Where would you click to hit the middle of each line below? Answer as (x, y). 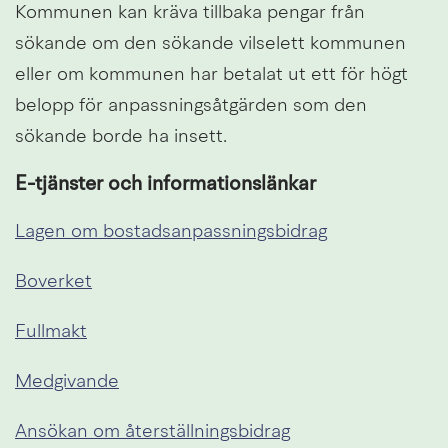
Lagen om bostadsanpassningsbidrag (171, 233)
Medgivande (67, 383)
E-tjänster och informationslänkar (165, 185)
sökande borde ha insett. (121, 138)
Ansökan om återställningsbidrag (152, 433)
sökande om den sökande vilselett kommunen (210, 45)
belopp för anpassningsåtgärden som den (191, 107)
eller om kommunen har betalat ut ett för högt (211, 76)
